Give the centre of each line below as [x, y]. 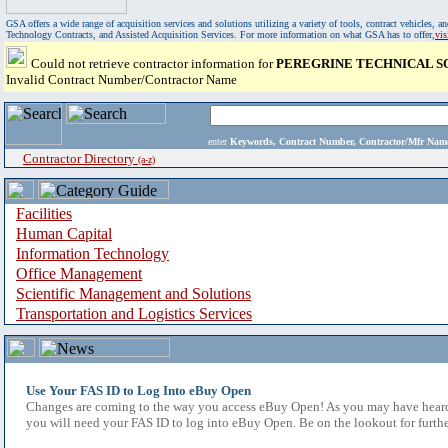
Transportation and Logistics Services [134, 313]
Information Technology [92, 253]
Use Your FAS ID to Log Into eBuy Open [138, 390]
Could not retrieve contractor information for [153, 63]
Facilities [44, 213]
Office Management [79, 273]
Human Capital [64, 233]
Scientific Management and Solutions [133, 293]
